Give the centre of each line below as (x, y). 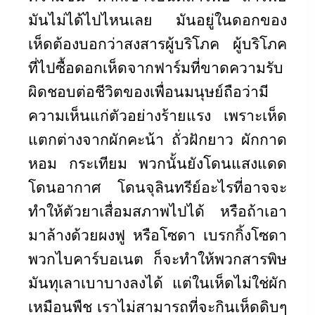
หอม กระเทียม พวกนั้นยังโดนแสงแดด (157, 163)
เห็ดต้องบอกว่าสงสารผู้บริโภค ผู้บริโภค (157, 43)
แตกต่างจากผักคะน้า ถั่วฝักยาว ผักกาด (157, 139)
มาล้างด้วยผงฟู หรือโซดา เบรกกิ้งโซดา (157, 234)
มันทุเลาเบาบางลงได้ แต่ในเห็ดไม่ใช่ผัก (157, 282)
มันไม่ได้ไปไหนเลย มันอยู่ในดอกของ (157, 19)
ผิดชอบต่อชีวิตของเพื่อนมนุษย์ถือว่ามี (148, 91)
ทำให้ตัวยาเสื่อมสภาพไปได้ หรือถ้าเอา (157, 211)
